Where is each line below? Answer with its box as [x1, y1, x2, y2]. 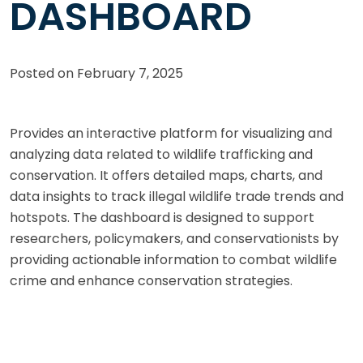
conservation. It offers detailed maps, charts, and [10, 165, 322, 185]
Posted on [10, 63, 77, 83]
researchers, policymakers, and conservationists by [10, 228, 339, 248]
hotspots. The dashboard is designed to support [10, 207, 314, 227]
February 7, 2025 [77, 63, 183, 83]
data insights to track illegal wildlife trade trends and [10, 186, 344, 206]
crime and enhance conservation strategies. [10, 271, 293, 290]
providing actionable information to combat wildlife [10, 250, 337, 269]
